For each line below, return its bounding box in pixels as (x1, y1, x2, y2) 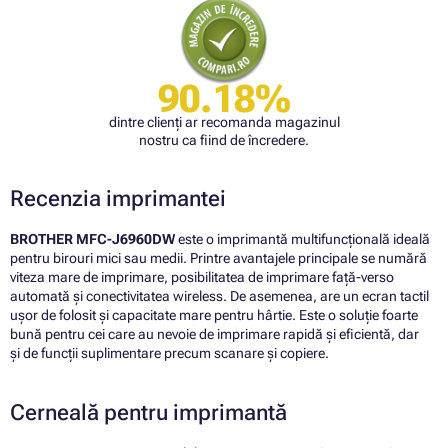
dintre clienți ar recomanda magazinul (108, 114, 340, 131)
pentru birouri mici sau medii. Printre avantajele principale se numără (10, 250, 427, 267)
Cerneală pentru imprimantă (10, 400, 287, 426)
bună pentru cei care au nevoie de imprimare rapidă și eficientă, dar (10, 326, 419, 343)
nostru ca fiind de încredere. (139, 132, 309, 149)
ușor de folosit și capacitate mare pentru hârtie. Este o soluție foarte (10, 307, 418, 324)
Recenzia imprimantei (10, 186, 226, 212)
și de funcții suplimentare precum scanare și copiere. (10, 345, 329, 362)
